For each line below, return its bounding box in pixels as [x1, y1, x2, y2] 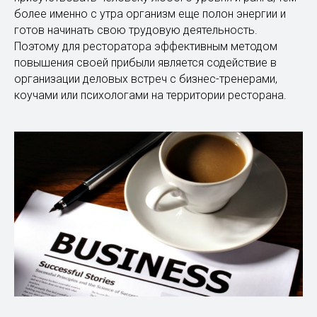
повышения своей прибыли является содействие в [14, 56, 277, 70]
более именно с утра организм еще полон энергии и [14, 7, 286, 21]
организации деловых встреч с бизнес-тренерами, [14, 72, 277, 86]
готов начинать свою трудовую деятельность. [14, 23, 258, 38]
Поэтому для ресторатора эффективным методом [14, 40, 277, 54]
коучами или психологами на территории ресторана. [14, 88, 287, 103]
